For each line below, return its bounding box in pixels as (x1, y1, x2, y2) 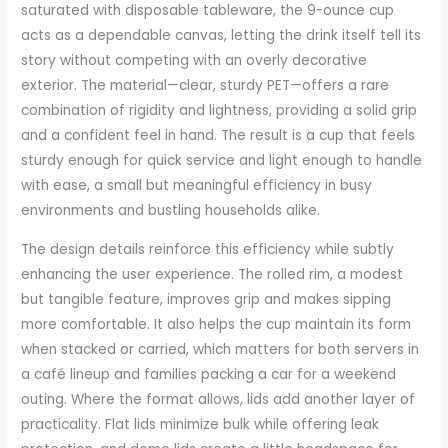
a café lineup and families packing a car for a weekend (21, 364, 397, 384)
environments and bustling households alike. (21, 201, 321, 221)
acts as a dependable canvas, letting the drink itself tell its (21, 26, 422, 46)
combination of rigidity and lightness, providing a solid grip (21, 101, 418, 121)
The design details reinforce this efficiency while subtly (21, 239, 395, 259)
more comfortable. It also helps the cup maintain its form (21, 314, 412, 334)
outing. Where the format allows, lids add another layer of (21, 389, 416, 409)
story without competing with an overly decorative (21, 51, 368, 71)
